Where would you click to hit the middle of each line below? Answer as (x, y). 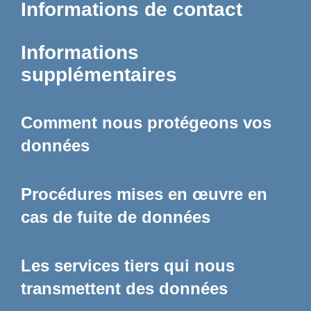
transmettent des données (124, 288)
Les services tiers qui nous (128, 265)
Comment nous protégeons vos (146, 123)
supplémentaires (99, 74)
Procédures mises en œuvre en (144, 194)
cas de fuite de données (116, 217)
